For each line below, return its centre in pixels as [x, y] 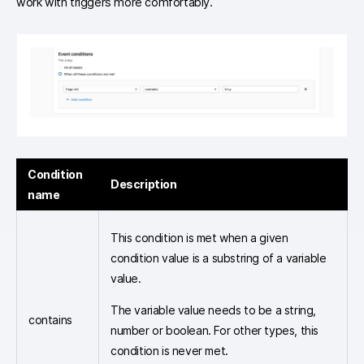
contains [50, 319]
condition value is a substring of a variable [219, 258]
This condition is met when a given [199, 237]
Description [144, 184]
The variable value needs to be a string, [214, 310]
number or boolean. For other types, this [214, 330]
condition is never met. [169, 350]
